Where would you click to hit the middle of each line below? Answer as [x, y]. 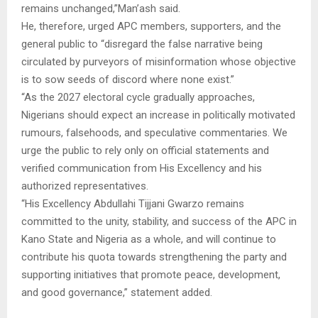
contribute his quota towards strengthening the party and [154, 257]
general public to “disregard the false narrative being [142, 44]
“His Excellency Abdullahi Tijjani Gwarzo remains [133, 203]
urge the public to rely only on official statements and [145, 150]
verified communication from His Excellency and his [142, 168]
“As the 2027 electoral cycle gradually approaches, [138, 97]
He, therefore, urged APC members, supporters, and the [151, 26]
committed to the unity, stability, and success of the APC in [159, 221]
